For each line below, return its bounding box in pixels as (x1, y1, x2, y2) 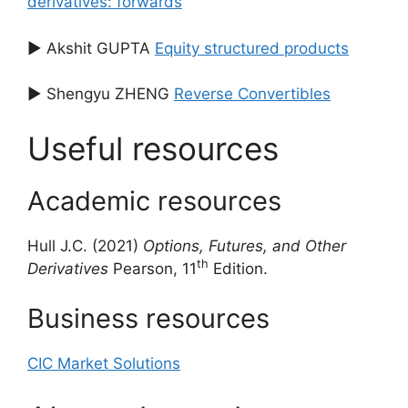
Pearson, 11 (108, 259, 197, 278)
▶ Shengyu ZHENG (27, 85, 174, 104)
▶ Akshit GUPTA (27, 38, 155, 57)
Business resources (27, 302, 270, 335)
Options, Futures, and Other (143, 236, 346, 255)
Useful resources (27, 128, 279, 168)
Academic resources (27, 184, 281, 217)
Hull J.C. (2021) (27, 236, 143, 255)
